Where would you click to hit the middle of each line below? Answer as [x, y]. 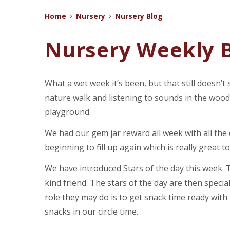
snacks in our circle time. [92, 211]
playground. [68, 112]
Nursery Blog [139, 16]
